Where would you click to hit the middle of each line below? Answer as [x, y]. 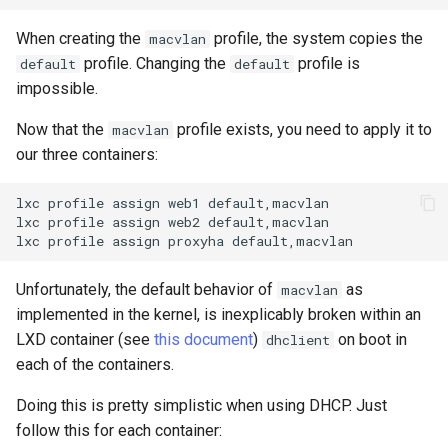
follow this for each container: [119, 430]
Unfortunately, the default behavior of [146, 289]
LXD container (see [85, 339]
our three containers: [87, 154]
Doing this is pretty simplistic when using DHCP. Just [201, 405]
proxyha [196, 240]
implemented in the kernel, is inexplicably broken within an [218, 314]
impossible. [57, 88]
